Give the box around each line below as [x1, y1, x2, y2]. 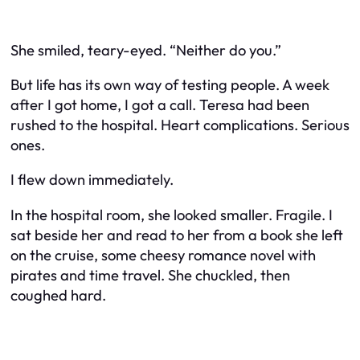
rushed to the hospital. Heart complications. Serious [10, 116, 350, 134]
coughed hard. [10, 285, 106, 305]
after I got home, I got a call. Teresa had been [10, 96, 309, 114]
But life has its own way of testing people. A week [10, 76, 329, 94]
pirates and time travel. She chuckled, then [10, 265, 290, 284]
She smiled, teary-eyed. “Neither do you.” [10, 40, 281, 59]
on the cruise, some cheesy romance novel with [10, 245, 316, 264]
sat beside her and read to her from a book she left [10, 225, 343, 244]
